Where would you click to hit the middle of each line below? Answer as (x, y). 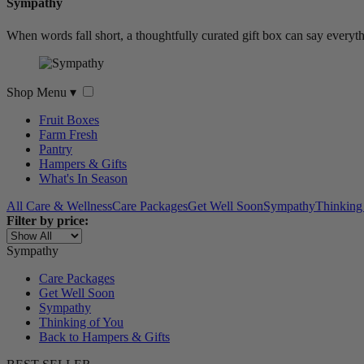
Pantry (56, 149)
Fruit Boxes (69, 119)
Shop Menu (38, 92)
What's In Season (83, 178)
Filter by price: (48, 220)
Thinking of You (81, 322)
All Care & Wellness (59, 206)
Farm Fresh (68, 134)
